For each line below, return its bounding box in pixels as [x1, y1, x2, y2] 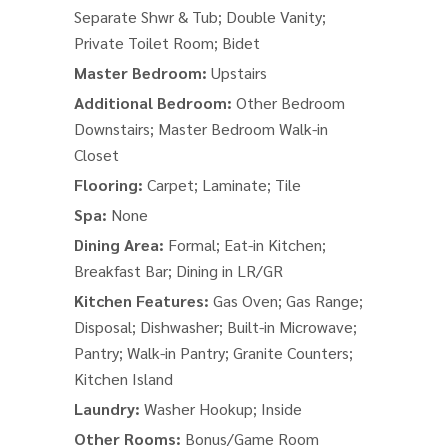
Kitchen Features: [74, 290, 213, 311]
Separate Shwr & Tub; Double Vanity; [74, 6, 326, 27]
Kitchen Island [74, 368, 173, 389]
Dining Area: [74, 234, 168, 255]
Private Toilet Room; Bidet [74, 32, 260, 53]
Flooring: [74, 174, 147, 195]
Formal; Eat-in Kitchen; [168, 234, 326, 255]
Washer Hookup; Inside [144, 398, 302, 419]
